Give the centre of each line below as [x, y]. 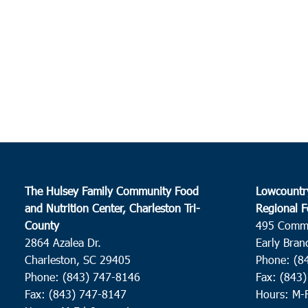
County [42, 225]
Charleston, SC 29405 [78, 259]
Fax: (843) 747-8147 [76, 294]
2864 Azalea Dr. [63, 242]
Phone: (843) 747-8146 [83, 276]
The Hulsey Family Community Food [112, 190]
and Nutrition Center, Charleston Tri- [113, 208]
